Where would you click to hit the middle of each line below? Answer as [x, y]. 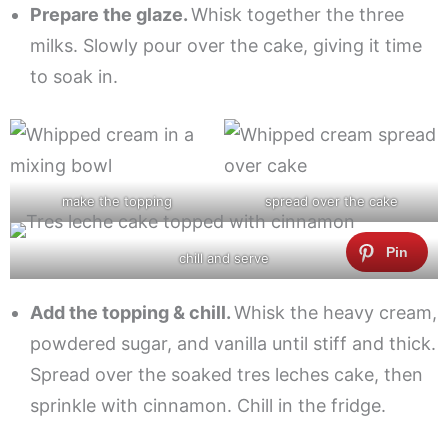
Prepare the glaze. [110, 15]
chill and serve [224, 258]
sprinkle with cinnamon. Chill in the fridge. [208, 406]
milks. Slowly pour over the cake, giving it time [226, 46]
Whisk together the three [297, 15]
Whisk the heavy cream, [335, 313]
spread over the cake [331, 201]
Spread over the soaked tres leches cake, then [226, 375]
